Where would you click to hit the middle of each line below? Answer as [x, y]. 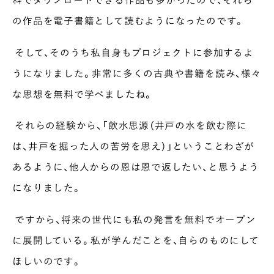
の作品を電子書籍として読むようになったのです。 [129, 20]
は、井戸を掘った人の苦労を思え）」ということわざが [133, 146]
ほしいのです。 [47, 261]
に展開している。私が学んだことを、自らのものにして [136, 240]
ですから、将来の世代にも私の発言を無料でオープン [134, 220]
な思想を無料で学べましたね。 [83, 94]
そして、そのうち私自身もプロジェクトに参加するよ [133, 52]
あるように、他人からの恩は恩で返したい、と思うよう [136, 167]
